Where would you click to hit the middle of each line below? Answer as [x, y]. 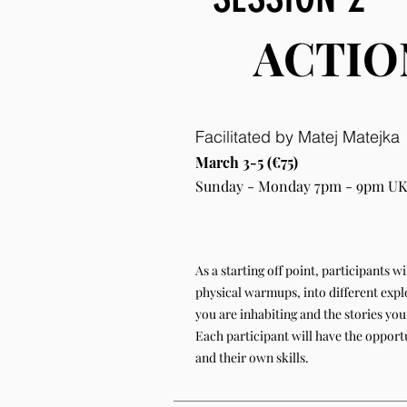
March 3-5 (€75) [247, 162]
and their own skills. [252, 357]
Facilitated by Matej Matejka [300, 137]
